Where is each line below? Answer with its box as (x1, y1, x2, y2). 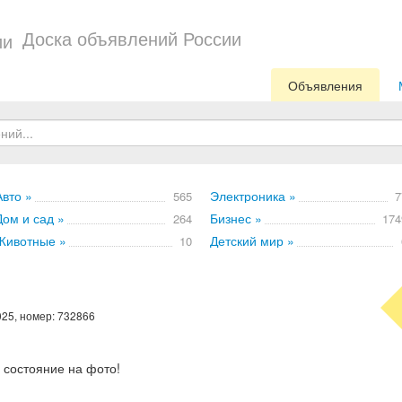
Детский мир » (210, 232, 294, 249)
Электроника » (210, 187, 296, 205)
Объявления (287, 76, 363, 94)
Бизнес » (210, 209, 262, 227)
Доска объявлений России (22, 25, 241, 51)
